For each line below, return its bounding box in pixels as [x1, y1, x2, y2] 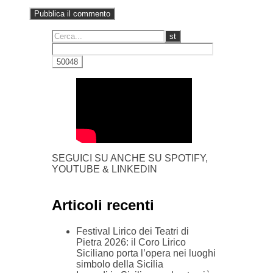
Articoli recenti [52, 197, 154, 214]
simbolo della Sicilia [76, 258, 163, 269]
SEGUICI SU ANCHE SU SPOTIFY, [52, 153, 208, 164]
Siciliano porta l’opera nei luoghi [76, 247, 216, 258]
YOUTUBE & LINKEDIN [52, 164, 157, 175]
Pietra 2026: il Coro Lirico [76, 236, 186, 247]
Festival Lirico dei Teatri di [76, 225, 189, 236]
